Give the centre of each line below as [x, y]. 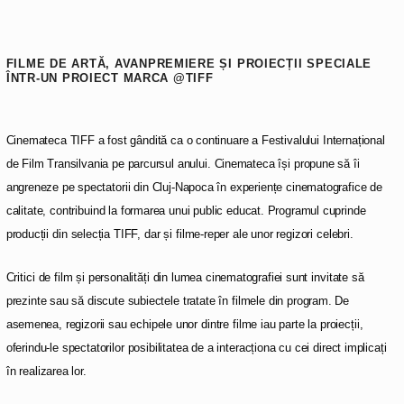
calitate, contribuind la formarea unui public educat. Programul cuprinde [186, 210]
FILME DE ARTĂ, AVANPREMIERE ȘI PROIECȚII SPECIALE [189, 63]
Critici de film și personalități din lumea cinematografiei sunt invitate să [185, 277]
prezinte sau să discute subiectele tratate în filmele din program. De [177, 300]
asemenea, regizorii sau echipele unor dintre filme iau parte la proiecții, [184, 324]
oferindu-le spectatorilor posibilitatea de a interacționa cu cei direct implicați [196, 347]
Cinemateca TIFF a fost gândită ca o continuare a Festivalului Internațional [195, 140]
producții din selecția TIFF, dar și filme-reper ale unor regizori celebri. [179, 234]
